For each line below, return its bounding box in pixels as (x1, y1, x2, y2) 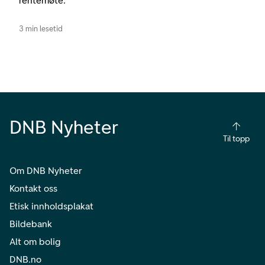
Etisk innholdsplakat (9, 200, 93, 212)
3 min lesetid (19, 24, 63, 33)
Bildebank (9, 218, 52, 230)
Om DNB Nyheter (9, 164, 82, 176)
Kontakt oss (9, 182, 57, 194)
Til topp (222, 133, 250, 144)
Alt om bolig (9, 235, 60, 247)
